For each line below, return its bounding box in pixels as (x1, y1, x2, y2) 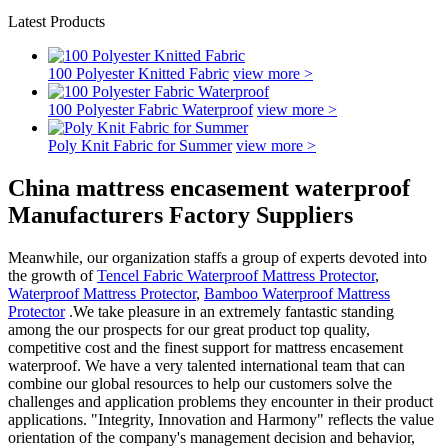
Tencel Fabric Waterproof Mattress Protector (97, 266, 375, 284)
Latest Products (8, 13, 105, 30)
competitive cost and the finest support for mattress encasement (8, 338, 403, 356)
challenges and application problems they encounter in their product (8, 392, 433, 410)
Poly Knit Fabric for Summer (48, 137, 232, 154)
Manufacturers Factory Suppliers (8, 201, 353, 228)
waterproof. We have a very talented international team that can (8, 356, 405, 374)
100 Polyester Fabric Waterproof (48, 101, 253, 118)
